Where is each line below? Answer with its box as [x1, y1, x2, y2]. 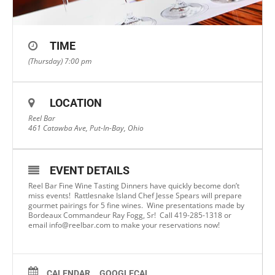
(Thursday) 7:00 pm [28, 56, 91, 67]
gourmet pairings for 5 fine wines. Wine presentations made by [28, 200, 244, 211]
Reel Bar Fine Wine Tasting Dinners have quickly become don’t [28, 180, 239, 192]
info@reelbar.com [49, 220, 110, 231]
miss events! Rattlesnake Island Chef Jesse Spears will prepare [28, 190, 242, 201]
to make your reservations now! [110, 220, 220, 231]
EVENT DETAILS [50, 164, 130, 177]
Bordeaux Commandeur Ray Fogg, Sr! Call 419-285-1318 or [28, 210, 231, 221]
